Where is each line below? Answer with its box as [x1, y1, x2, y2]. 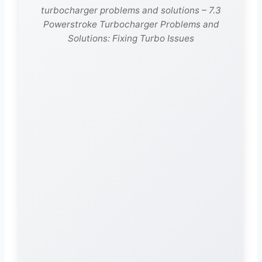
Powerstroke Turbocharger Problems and [43, 19, 219, 30]
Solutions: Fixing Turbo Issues [68, 33, 194, 44]
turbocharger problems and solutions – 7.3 [41, 5, 221, 16]
